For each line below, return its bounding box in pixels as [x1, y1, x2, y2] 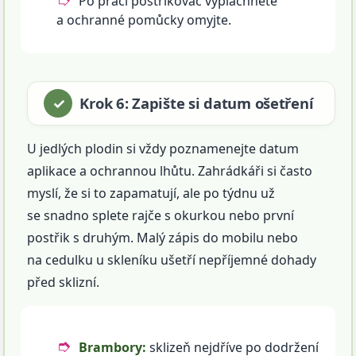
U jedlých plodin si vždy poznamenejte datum [27, 140, 300, 158]
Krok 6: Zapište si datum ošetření [79, 93, 314, 114]
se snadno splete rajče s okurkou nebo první [27, 207, 295, 225]
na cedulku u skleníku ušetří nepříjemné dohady [27, 251, 317, 269]
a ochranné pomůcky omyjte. [56, 11, 232, 29]
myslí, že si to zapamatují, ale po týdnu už [27, 184, 276, 203]
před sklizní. [27, 273, 100, 292]
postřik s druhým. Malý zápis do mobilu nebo [27, 229, 299, 247]
